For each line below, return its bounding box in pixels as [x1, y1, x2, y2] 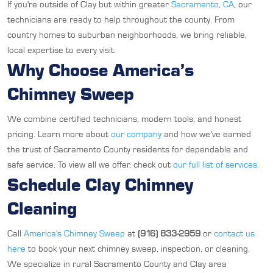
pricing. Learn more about [7, 129, 111, 140]
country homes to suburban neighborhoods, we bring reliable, [7, 29, 247, 41]
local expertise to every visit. [7, 44, 116, 56]
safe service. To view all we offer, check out [7, 159, 173, 171]
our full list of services [173, 159, 257, 171]
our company [111, 129, 161, 140]
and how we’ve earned [161, 129, 251, 140]
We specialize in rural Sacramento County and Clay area [7, 258, 227, 270]
